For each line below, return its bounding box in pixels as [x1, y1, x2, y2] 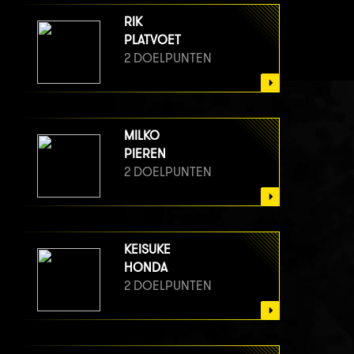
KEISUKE [124, 242, 171, 258]
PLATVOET [124, 32, 181, 48]
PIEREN [124, 146, 166, 162]
